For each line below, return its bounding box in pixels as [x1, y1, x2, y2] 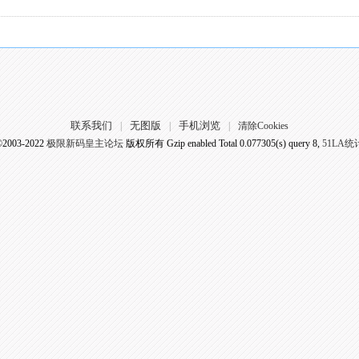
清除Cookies [237, 120, 288, 131]
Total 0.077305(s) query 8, [218, 138, 320, 149]
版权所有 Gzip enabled [123, 138, 219, 149]
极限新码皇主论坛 [46, 138, 123, 149]
